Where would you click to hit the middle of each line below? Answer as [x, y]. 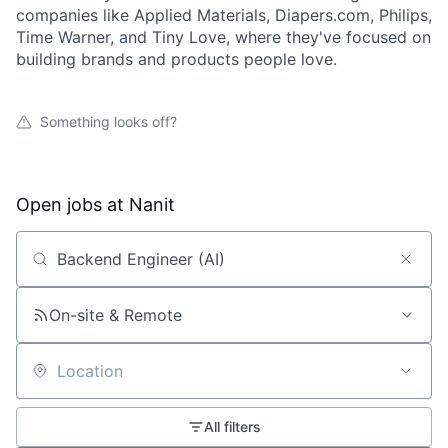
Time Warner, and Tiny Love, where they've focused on [223, 37]
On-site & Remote [115, 315]
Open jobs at [72, 204]
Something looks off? [108, 121]
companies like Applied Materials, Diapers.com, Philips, [224, 15]
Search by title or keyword [116, 267]
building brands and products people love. [176, 59]
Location [48, 379]
